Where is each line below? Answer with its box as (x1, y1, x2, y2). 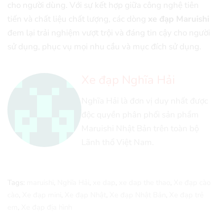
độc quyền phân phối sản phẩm (81, 109, 199, 120)
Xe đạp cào (174, 177, 211, 187)
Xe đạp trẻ (169, 189, 204, 200)
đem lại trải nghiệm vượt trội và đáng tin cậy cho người (7, 27, 210, 39)
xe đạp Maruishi (148, 13, 209, 25)
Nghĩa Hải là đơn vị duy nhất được (81, 95, 208, 107)
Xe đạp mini (22, 189, 61, 200)
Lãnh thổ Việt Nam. (81, 136, 154, 148)
